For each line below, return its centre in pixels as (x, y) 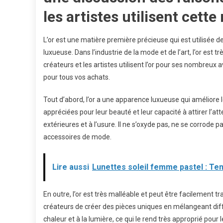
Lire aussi (71, 167)
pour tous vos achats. (77, 77)
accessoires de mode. (77, 137)
